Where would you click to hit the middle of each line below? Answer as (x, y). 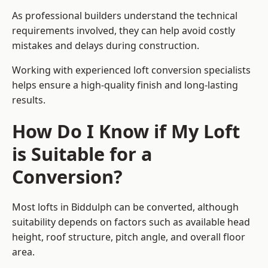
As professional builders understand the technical (125, 16)
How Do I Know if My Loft (126, 131)
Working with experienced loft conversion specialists (131, 70)
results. (29, 100)
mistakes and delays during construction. (106, 46)
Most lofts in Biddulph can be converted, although (125, 207)
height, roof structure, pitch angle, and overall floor (129, 237)
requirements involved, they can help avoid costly (124, 31)
